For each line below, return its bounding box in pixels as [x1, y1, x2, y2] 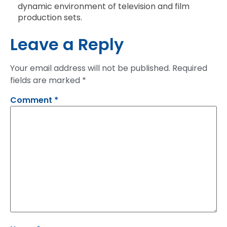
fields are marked [10, 74, 82, 86]
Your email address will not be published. [10, 62, 170, 74]
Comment [10, 94, 54, 106]
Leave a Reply [10, 32, 124, 56]
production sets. [18, 11, 82, 23]
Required [172, 62, 207, 74]
